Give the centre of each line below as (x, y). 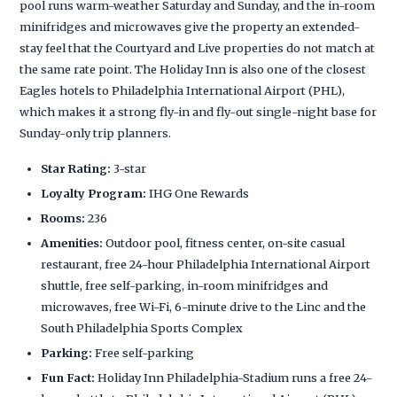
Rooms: (63, 218)
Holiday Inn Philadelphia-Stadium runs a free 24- (234, 377)
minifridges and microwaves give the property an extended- (190, 26)
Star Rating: (76, 168)
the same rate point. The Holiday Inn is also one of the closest (193, 69)
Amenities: (72, 242)
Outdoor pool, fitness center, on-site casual (224, 242)
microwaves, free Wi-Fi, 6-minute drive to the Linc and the (204, 306)
